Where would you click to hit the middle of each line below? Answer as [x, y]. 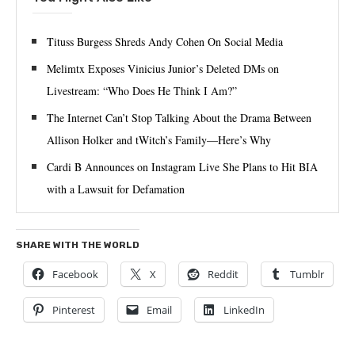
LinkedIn [244, 309]
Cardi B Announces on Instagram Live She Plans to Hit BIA [182, 166]
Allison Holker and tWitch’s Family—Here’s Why [159, 139]
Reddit [223, 274]
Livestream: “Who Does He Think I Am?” [142, 90]
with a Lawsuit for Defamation [116, 189]
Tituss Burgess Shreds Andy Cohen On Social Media [165, 41]
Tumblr [307, 274]
